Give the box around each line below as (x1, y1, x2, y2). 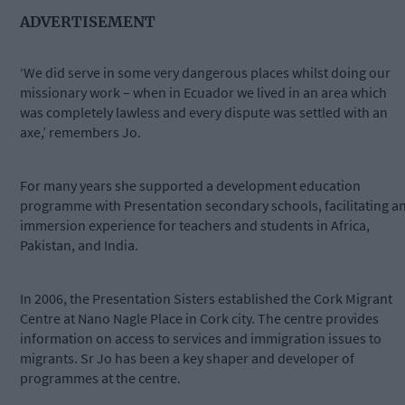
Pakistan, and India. (20, 236, 138, 255)
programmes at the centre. (20, 369, 181, 388)
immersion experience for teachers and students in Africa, (20, 216, 370, 235)
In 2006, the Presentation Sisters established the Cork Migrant (20, 289, 392, 308)
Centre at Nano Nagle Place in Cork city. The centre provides (20, 309, 379, 328)
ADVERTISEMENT (20, 12, 155, 31)
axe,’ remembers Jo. (20, 123, 141, 142)
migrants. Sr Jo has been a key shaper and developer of (20, 349, 354, 368)
